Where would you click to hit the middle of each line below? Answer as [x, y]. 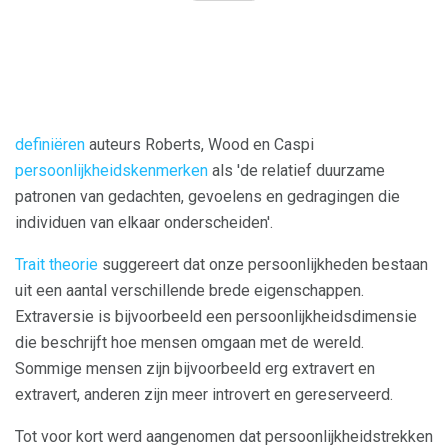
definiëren [50, 144]
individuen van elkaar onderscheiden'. [144, 222]
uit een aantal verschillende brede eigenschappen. [189, 290]
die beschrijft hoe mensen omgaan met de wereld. [189, 342]
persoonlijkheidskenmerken [111, 170]
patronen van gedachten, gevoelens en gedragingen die [207, 196]
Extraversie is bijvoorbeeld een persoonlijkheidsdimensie [216, 316]
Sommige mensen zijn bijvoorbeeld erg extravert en [195, 368]
